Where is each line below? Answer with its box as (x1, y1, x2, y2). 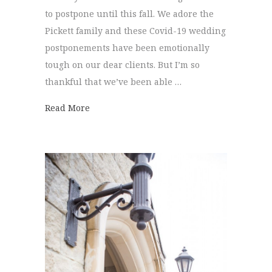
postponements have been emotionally (45, 41, 209, 53)
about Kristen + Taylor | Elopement (89, 101, 240, 113)
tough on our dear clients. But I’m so (45, 58, 200, 70)
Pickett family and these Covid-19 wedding (45, 24, 226, 36)
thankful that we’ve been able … (45, 75, 182, 87)
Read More (45, 101, 90, 114)
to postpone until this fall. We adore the (45, 7, 214, 19)
